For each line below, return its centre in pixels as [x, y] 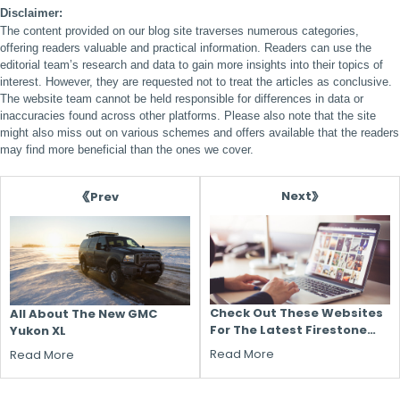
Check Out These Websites [296, 313]
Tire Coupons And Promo [289, 347]
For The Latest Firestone [288, 330]
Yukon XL [38, 331]
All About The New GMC [83, 314]
